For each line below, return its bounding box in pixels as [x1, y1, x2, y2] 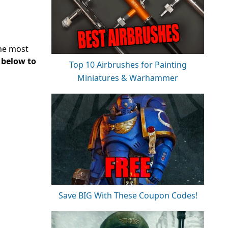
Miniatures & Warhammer [77, 72, 178, 84]
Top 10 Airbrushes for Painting [69, 59, 187, 71]
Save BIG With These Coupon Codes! [58, 190, 197, 202]
